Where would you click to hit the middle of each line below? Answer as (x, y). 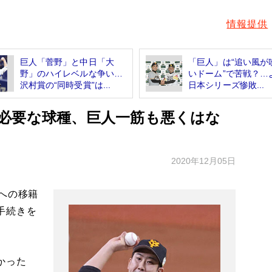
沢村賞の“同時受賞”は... (65, 85)
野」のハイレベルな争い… (71, 73)
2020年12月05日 (203, 161)
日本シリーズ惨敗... (226, 85)
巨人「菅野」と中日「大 (67, 62)
